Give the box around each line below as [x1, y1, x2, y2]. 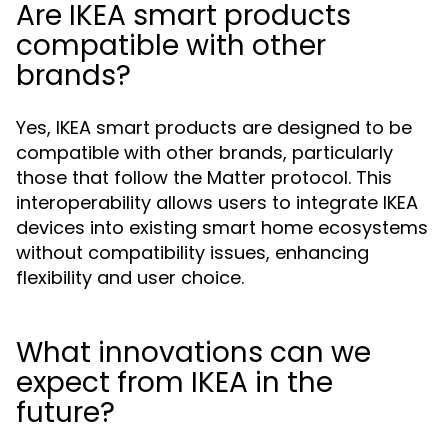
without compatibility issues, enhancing [16, 240, 369, 265]
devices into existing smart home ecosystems [16, 215, 428, 240]
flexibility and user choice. [16, 265, 244, 290]
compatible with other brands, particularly [16, 140, 393, 165]
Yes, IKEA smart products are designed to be [16, 115, 412, 140]
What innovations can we [16, 333, 371, 372]
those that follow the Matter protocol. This [16, 165, 392, 190]
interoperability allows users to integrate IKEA [16, 190, 418, 215]
